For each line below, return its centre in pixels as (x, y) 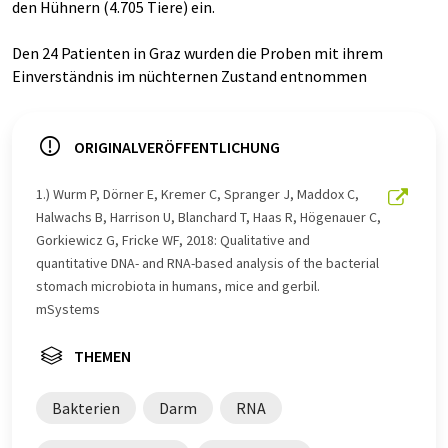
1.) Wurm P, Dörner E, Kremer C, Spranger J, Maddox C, (197, 194)
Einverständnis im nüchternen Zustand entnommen (189, 76)
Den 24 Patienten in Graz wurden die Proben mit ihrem (197, 53)
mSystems (68, 309)
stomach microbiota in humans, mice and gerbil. (178, 286)
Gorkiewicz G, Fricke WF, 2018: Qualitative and (173, 240)
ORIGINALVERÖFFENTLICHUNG (177, 147)
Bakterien (86, 408)
